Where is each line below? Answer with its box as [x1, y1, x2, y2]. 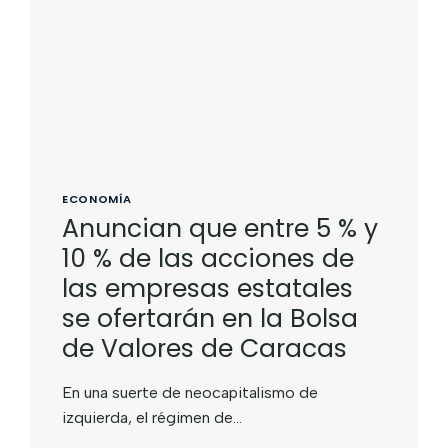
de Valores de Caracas [62, 330, 348, 366]
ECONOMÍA [62, 191, 132, 207]
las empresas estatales [62, 270, 354, 306]
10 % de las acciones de [62, 240, 355, 276]
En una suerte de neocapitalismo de [62, 382, 319, 402]
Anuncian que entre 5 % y [62, 210, 379, 246]
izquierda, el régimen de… [62, 407, 243, 427]
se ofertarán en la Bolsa [62, 300, 359, 336]
